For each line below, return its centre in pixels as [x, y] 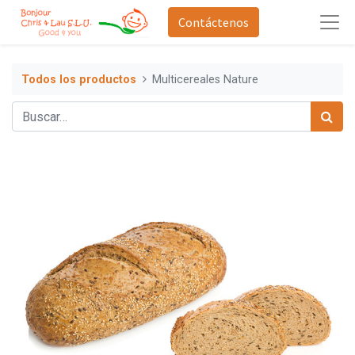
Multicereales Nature [206, 79]
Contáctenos [213, 22]
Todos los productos [79, 79]
